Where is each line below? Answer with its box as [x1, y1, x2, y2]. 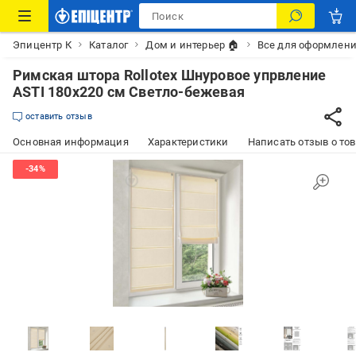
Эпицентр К [13, 38, 72, 51]
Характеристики [147, 136, 229, 148]
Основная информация [13, 136, 129, 148]
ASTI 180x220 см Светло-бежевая [13, 83, 245, 100]
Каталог [89, 38, 129, 51]
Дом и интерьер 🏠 [145, 38, 240, 51]
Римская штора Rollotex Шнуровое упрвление [13, 67, 327, 83]
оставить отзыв [25, 111, 92, 122]
